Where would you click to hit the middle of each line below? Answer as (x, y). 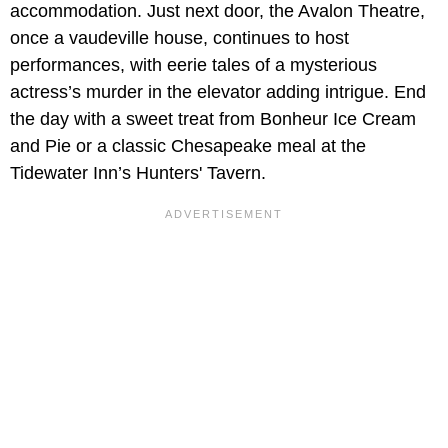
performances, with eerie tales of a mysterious (193, 65)
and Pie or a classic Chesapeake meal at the (188, 146)
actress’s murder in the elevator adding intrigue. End (218, 92)
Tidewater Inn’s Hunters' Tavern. (138, 173)
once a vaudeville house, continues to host (179, 38)
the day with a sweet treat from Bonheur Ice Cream (213, 119)
